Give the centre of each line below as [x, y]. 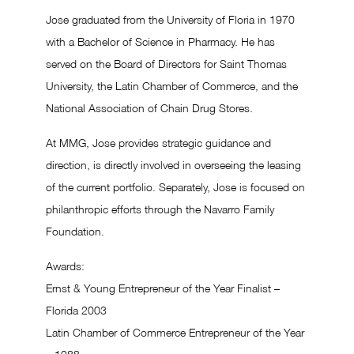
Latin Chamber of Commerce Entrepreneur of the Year [175, 334]
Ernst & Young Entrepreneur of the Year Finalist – [163, 290]
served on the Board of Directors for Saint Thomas [166, 65]
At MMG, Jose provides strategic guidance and [158, 144]
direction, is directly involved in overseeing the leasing [173, 166]
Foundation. [75, 233]
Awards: [65, 267]
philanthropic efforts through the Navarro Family [160, 211]
